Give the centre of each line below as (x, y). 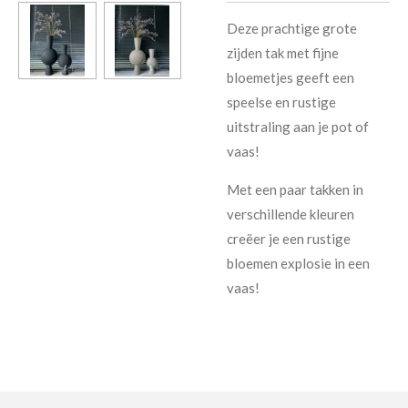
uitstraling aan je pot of (298, 126)
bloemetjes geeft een (291, 77)
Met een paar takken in (295, 189)
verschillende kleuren (291, 214)
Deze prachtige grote (292, 28)
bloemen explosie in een (298, 263)
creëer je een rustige (289, 238)
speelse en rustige (281, 102)
